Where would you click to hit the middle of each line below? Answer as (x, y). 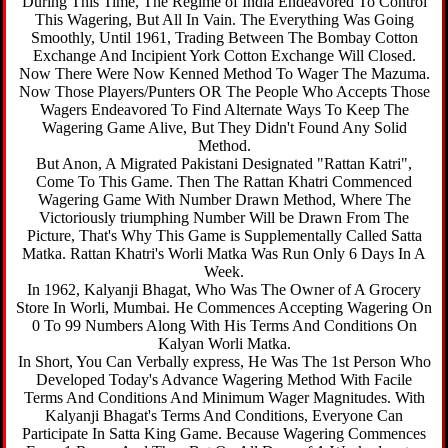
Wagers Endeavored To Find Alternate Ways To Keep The (224, 109)
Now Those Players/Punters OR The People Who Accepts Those (224, 91)
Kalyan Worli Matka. (224, 343)
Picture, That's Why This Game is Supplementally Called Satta (224, 235)
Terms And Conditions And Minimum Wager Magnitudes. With (224, 397)
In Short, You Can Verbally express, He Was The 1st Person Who (224, 361)
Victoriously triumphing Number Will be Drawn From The (224, 217)
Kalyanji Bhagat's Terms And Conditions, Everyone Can (224, 415)
